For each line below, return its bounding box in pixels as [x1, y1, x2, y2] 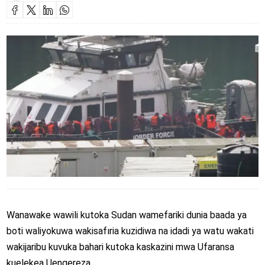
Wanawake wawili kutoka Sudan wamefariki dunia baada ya [6, 209, 247, 221]
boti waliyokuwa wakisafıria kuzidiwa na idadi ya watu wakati [6, 225, 254, 237]
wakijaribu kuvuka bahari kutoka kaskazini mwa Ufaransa [6, 241, 234, 253]
